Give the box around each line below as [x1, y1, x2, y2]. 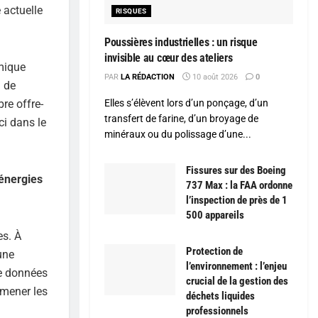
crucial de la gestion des [186, 275, 288, 288]
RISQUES [116, 7, 147, 16]
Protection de [186, 245, 243, 258]
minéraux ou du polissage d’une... [104, 128, 251, 141]
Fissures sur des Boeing [186, 164, 286, 177]
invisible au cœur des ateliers [104, 51, 233, 65]
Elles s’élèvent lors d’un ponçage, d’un [104, 97, 268, 109]
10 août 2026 [190, 72, 238, 82]
